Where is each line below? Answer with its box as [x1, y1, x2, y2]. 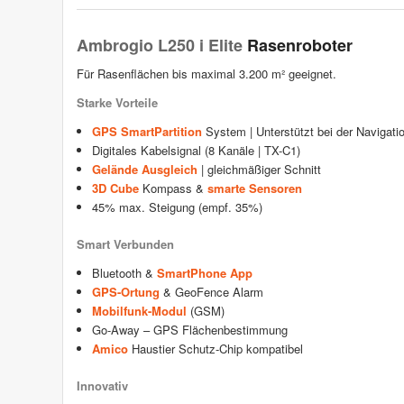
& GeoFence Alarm [159, 283, 263, 301]
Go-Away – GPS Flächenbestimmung [91, 321, 288, 339]
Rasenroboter [247, 33, 353, 58]
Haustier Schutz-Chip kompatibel [127, 340, 303, 358]
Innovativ [77, 377, 128, 395]
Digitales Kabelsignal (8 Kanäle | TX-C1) [91, 142, 300, 160]
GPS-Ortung [91, 283, 160, 301]
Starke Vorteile [77, 94, 158, 112]
